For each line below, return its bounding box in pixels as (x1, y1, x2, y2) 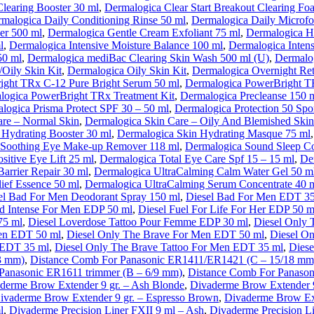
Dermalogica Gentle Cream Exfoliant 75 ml (48, 27, 240, 39)
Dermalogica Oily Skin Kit (67, 64, 186, 76)
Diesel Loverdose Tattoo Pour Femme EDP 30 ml (28, 216, 248, 228)
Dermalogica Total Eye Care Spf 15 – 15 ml (100, 153, 294, 165)
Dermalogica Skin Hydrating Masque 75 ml (117, 128, 310, 139)
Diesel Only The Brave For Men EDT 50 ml (67, 228, 264, 240)
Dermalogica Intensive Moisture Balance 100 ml (9, 39, 223, 51)
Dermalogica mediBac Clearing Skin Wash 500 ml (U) (27, 52, 269, 64)
